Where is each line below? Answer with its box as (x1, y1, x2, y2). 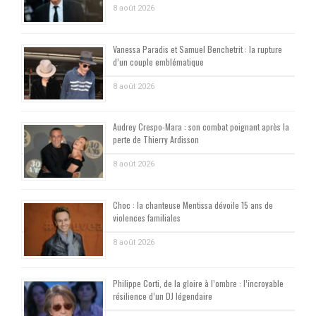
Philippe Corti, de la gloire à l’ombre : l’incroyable (113, 276, 284, 289)
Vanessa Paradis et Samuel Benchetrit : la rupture (113, 42, 282, 55)
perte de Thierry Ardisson (113, 133, 199, 146)
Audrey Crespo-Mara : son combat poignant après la (113, 121, 289, 133)
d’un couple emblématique (113, 55, 204, 68)
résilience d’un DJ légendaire (113, 289, 212, 302)
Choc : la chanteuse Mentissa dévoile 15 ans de (113, 199, 273, 212)
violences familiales (113, 212, 181, 224)
